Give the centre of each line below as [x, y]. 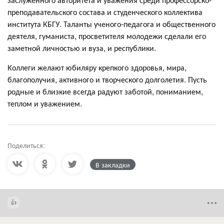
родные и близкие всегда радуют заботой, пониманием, [105, 91]
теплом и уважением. [45, 103]
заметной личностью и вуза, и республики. [82, 48]
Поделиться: [26, 145]
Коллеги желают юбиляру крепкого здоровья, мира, [97, 67]
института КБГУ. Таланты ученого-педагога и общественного [111, 24]
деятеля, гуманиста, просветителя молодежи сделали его [107, 36]
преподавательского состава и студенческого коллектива [105, 12]
